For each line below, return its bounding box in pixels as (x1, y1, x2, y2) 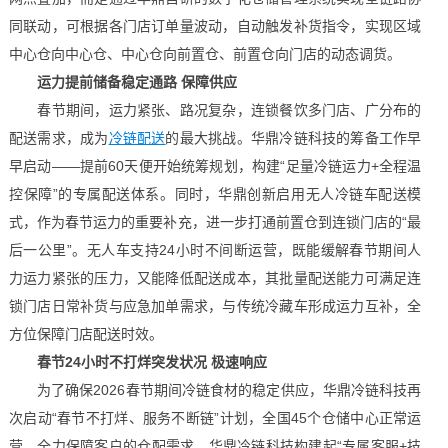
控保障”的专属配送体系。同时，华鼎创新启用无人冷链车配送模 (8, 186, 422, 202)
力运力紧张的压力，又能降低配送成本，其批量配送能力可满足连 (8, 270, 422, 286)
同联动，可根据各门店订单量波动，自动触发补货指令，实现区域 (8, 18, 422, 34)
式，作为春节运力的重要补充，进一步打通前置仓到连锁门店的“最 (8, 214, 422, 230)
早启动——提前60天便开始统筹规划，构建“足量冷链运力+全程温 (8, 158, 422, 174)
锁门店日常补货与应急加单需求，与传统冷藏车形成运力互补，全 (8, 298, 422, 314)
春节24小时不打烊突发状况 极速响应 (36, 354, 267, 370)
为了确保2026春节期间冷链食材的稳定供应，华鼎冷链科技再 (8, 382, 422, 398)
